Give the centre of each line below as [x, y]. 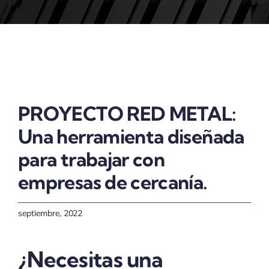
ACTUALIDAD [39, 33]
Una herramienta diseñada [131, 137]
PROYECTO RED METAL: [127, 114]
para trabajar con [91, 159]
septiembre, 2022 [50, 213]
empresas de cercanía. [113, 182]
